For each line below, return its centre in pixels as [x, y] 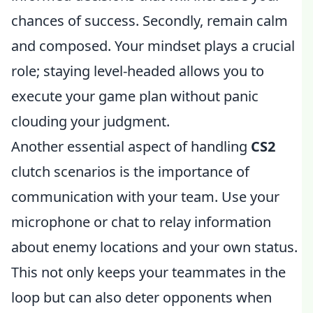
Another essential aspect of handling [131, 146]
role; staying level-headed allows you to [138, 71]
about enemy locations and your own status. [154, 247]
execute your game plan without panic [135, 96]
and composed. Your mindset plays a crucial [153, 46]
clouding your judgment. [90, 121]
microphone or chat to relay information [141, 222]
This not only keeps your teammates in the [148, 272]
